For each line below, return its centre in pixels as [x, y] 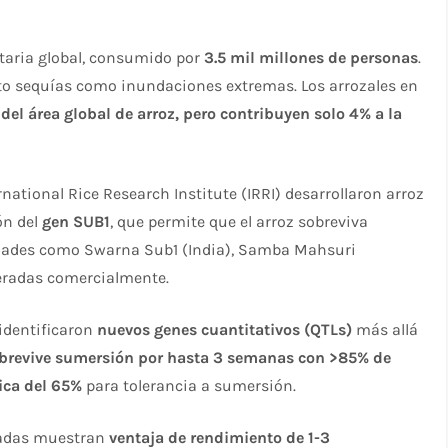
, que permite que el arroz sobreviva [239, 221]
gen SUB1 [76, 221]
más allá [385, 329]
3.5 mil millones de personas [311, 57]
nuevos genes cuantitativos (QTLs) [225, 329]
